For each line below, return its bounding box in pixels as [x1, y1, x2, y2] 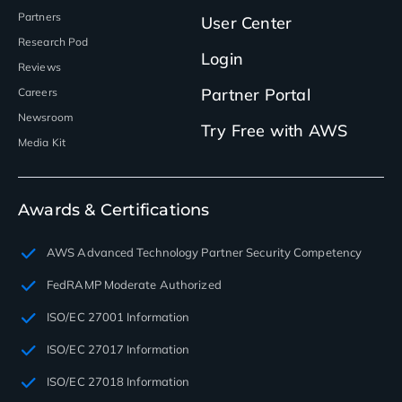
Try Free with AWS [201, 119, 348, 141]
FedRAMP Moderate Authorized [47, 276, 222, 292]
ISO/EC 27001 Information [47, 309, 190, 324]
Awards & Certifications [18, 199, 210, 220]
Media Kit [18, 135, 66, 149]
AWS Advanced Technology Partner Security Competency [47, 244, 363, 259]
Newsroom [18, 109, 74, 124]
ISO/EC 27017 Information [47, 341, 190, 356]
